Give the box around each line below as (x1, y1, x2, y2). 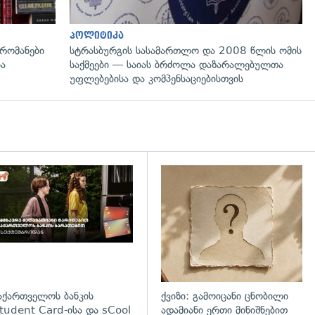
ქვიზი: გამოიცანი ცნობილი (161, 290, 289, 303)
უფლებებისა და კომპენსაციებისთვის (70, 72, 243, 85)
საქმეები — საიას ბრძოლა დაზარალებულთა (70, 58, 283, 71)
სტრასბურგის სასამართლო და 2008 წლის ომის (70, 44, 302, 57)
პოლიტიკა (70, 30, 124, 41)
